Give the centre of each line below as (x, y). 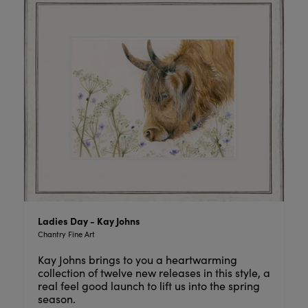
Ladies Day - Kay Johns (89, 220)
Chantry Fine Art (66, 234)
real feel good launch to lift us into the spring (148, 285)
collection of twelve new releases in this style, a (154, 272)
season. (58, 298)
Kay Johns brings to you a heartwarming (137, 259)
